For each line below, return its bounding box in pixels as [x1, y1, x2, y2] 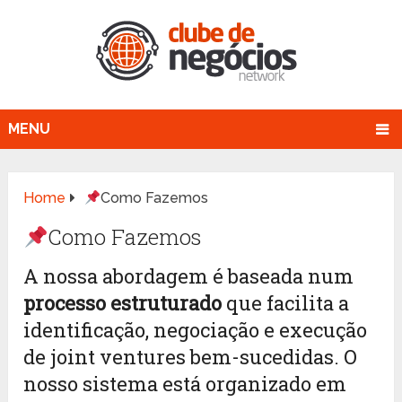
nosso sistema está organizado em [23, 371, 347, 398]
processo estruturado [23, 290, 223, 317]
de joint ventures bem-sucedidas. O [23, 344, 358, 371]
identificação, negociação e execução [23, 317, 368, 344]
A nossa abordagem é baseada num [23, 263, 354, 290]
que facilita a [222, 290, 350, 317]
